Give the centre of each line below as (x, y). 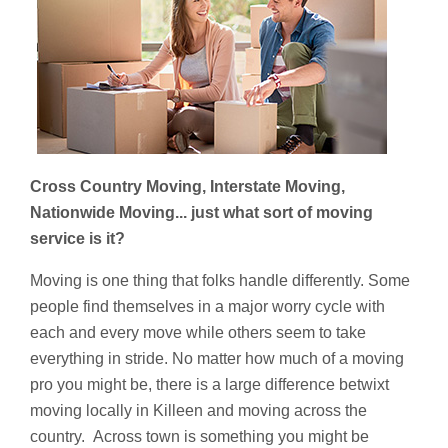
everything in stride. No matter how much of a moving (217, 358)
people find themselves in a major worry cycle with (207, 306)
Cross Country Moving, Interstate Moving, (187, 186)
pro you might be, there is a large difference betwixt (209, 384)
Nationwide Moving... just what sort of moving (201, 212)
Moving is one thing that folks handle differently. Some (220, 280)
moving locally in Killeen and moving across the (198, 410)
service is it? (77, 238)
